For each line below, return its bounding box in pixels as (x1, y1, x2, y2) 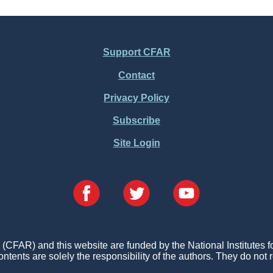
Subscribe (113, 115, 160, 126)
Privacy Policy (104, 92, 169, 103)
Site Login (113, 138, 160, 149)
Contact (118, 69, 155, 80)
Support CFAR (102, 47, 171, 58)
